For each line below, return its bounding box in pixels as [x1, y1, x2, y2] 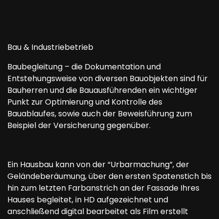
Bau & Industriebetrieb [7, 42, 93, 53]
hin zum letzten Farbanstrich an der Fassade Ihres [7, 182, 199, 194]
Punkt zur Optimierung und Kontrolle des [7, 96, 162, 108]
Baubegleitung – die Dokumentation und [7, 61, 161, 73]
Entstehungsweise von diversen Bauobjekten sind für [7, 73, 208, 85]
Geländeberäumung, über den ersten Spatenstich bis [7, 171, 212, 182]
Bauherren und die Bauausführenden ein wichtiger [7, 85, 197, 96]
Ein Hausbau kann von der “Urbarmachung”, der [7, 159, 189, 171]
